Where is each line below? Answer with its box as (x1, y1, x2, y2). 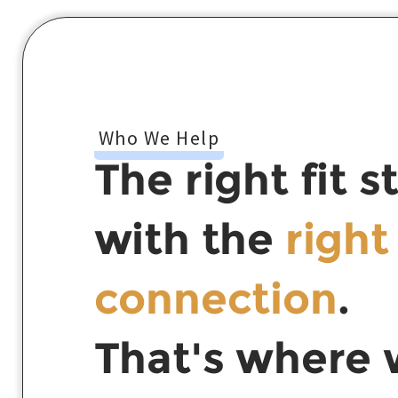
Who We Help (98, 125, 219, 150)
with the (93, 213, 285, 265)
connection (93, 273, 338, 324)
